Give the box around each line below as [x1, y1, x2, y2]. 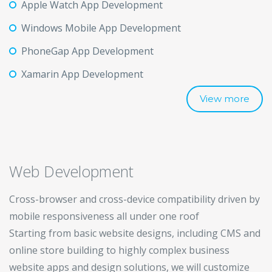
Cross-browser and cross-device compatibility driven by [9, 192, 260, 206]
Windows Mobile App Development [21, 21, 181, 35]
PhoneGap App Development [21, 44, 154, 58]
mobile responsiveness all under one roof [9, 209, 199, 223]
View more [200, 93, 250, 104]
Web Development [9, 161, 134, 182]
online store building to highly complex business [9, 243, 229, 257]
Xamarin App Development [21, 67, 143, 81]
